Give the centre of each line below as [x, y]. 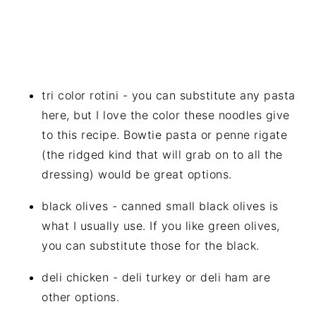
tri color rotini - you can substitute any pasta [169, 95]
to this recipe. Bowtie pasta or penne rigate [165, 134]
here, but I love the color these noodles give [166, 115]
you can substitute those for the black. [151, 245]
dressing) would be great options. [137, 174]
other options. [81, 297]
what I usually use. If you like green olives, [161, 225]
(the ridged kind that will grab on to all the [162, 154]
